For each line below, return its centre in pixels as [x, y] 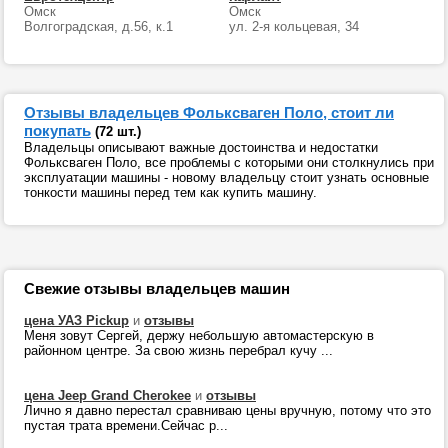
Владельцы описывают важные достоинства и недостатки [201, 147]
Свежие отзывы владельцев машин [157, 288]
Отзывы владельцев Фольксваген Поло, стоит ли [209, 112]
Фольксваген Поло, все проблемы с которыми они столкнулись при [229, 162]
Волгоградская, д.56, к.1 [98, 27]
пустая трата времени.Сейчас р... [126, 425]
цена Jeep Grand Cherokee [107, 395]
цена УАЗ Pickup [76, 320]
